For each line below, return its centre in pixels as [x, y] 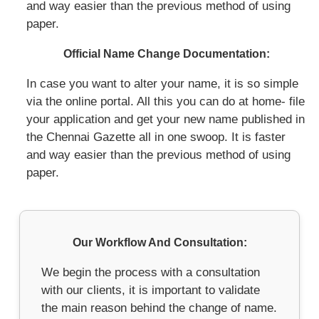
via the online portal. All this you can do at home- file [166, 101]
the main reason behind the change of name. [159, 308]
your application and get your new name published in [166, 119]
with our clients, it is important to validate [151, 290]
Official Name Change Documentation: [167, 53]
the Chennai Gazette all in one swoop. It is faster [156, 137]
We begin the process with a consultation [151, 272]
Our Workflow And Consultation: [159, 242]
